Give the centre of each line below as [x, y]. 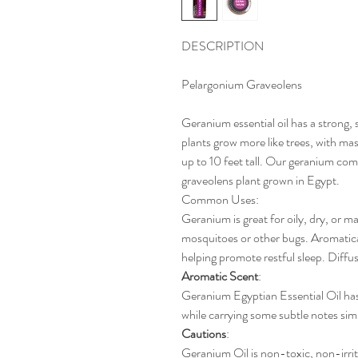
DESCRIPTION [223, 46]
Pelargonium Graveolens [242, 84]
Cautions [204, 333]
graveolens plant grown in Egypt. [261, 180]
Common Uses [219, 199]
